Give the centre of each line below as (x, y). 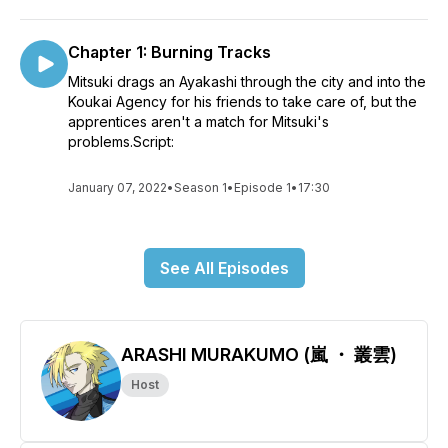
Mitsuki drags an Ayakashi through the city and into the (247, 81)
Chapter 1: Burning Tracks (169, 52)
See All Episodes (224, 268)
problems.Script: (121, 141)
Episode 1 (262, 187)
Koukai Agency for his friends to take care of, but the (242, 101)
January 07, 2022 (117, 187)
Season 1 (200, 187)
